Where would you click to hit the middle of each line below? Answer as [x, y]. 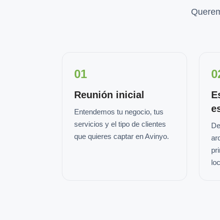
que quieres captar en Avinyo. [122, 136]
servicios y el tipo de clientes [120, 124]
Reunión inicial [109, 95]
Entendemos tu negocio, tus [119, 112]
